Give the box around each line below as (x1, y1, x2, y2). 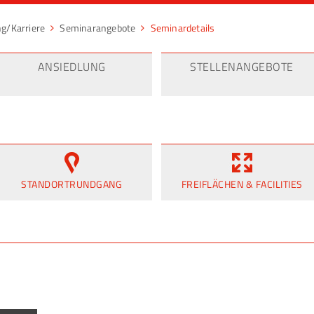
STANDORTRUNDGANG (21, 177, 122, 191)
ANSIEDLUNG (37, 58, 106, 76)
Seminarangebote (60, 20, 136, 36)
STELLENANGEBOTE (190, 58, 294, 76)
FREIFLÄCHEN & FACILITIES (181, 177, 303, 191)
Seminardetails (150, 20, 215, 36)
